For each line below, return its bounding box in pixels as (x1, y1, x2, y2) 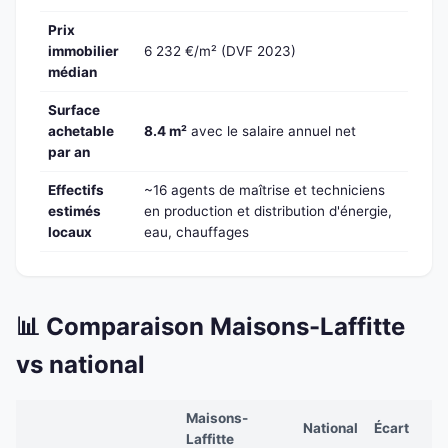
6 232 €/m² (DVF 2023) (144, 43, 296, 60)
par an (48, 144, 90, 161)
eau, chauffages (144, 224, 249, 241)
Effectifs (48, 182, 104, 199)
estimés (48, 203, 101, 220)
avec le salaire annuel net (187, 123, 356, 140)
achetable (48, 123, 114, 140)
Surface (48, 102, 100, 119)
